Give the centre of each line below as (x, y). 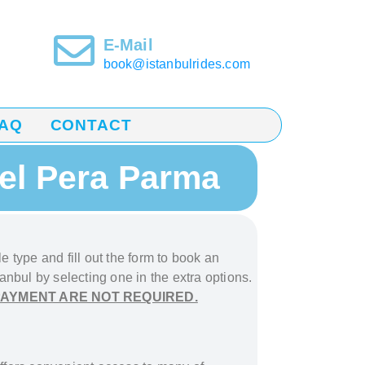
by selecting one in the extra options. (142, 277)
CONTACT (91, 125)
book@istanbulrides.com (177, 64)
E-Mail (128, 45)
